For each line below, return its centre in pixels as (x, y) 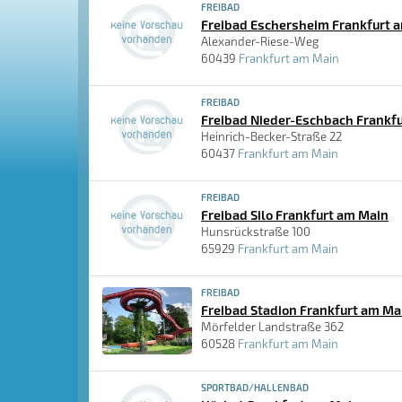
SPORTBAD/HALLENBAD (255, 387)
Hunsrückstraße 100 (256, 232)
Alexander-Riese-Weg (260, 41)
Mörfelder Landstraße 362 (272, 327)
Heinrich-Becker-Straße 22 (271, 136)
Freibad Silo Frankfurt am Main (295, 214)
